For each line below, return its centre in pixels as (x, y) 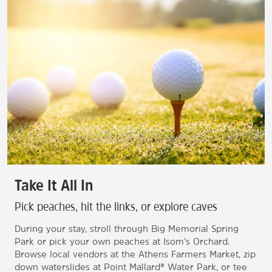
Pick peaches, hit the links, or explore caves (116, 207)
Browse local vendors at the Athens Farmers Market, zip (135, 254)
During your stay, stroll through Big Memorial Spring (127, 229)
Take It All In (54, 185)
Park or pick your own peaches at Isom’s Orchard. (122, 242)
